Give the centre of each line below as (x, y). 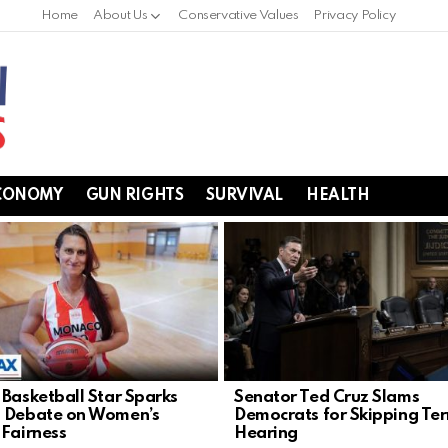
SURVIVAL (245, 195)
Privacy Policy (354, 15)
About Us (120, 15)
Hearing (266, 433)
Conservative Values (238, 15)
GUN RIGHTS (134, 195)
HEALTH (338, 195)
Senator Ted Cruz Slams (327, 397)
